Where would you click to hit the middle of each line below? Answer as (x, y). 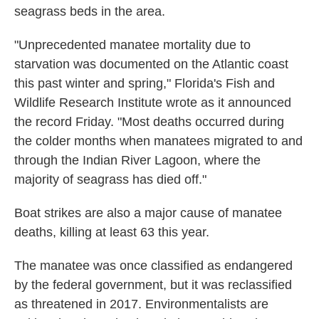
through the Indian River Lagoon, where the (137, 160)
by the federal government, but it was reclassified (153, 285)
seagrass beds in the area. (90, 11)
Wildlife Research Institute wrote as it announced (153, 103)
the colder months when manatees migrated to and (158, 141)
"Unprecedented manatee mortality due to (132, 45)
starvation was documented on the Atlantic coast (151, 64)
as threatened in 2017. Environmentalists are (141, 304)
